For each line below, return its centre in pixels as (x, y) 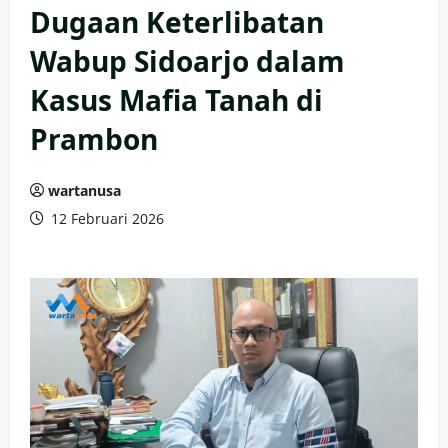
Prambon (94, 139)
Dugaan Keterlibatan (177, 22)
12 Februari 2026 (105, 218)
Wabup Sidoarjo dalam (187, 61)
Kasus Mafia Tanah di (176, 100)
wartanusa (84, 190)
